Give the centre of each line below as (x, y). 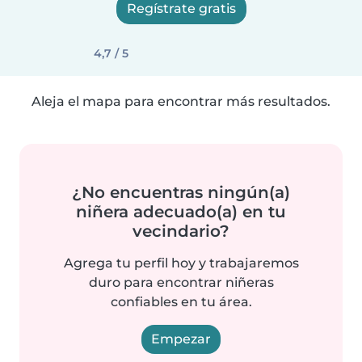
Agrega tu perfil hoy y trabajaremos (181, 263)
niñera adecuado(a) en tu (181, 212)
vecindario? (181, 231)
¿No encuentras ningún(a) (181, 192)
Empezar (181, 339)
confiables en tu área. (181, 302)
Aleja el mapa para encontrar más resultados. (181, 101)
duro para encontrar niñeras (181, 282)
